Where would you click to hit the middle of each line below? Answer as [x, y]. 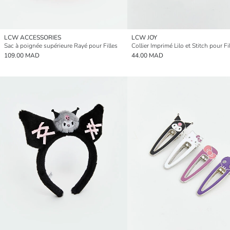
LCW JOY [144, 37]
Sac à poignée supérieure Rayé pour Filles [61, 45]
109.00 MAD [22, 55]
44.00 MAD [147, 55]
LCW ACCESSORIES [33, 37]
